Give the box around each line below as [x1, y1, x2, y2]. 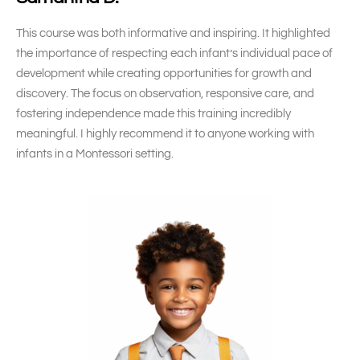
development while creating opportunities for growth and [16, 67, 312, 80]
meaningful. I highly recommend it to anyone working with [16, 128, 314, 140]
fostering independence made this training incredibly [16, 108, 291, 120]
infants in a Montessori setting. [16, 148, 174, 160]
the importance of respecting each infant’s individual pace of [16, 47, 333, 59]
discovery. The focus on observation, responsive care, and [16, 88, 314, 100]
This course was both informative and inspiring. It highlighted [16, 27, 330, 39]
